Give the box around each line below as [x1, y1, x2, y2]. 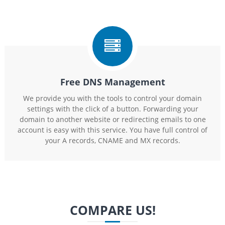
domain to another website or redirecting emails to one [19, 115, 206, 124]
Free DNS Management [60, 76, 165, 88]
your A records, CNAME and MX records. [45, 136, 180, 145]
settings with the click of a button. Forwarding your [27, 104, 198, 114]
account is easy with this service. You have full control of [18, 125, 207, 135]
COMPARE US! [69, 201, 156, 218]
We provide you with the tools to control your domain [23, 93, 202, 103]
